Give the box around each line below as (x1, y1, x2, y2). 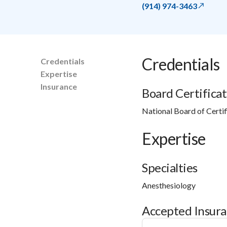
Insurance (41, 81, 77, 91)
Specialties (142, 160, 198, 175)
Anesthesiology (142, 180, 196, 190)
